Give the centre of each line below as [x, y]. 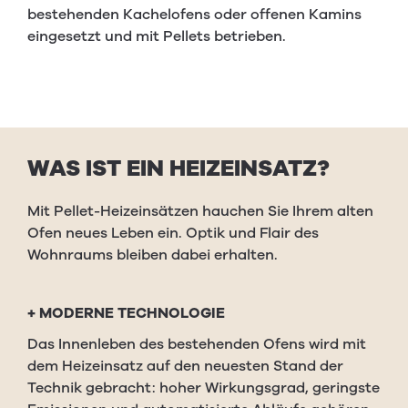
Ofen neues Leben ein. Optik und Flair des [173, 233]
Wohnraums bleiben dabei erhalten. [153, 255]
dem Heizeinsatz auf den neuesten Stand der [185, 366]
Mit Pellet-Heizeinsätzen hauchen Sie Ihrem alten [200, 211]
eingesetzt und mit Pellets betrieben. [157, 36]
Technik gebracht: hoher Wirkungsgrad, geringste [204, 388]
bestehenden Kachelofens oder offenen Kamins [194, 15]
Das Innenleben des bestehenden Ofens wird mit [197, 344]
